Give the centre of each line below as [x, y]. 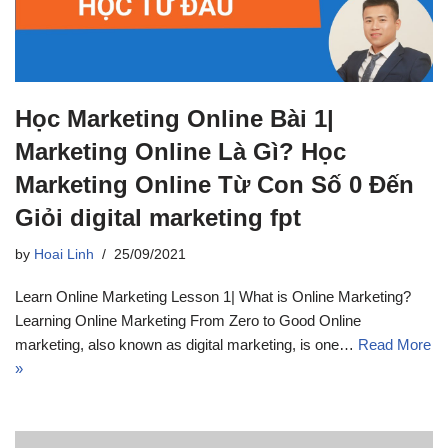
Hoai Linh [64, 254]
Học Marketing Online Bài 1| [174, 118]
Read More [394, 344]
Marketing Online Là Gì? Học [180, 151]
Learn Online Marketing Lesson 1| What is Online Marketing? [213, 296]
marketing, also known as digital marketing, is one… [186, 344]
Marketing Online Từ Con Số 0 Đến [214, 184]
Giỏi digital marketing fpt [158, 217]
